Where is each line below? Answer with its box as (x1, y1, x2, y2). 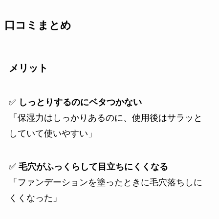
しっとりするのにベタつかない (18, 97, 142, 107)
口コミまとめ (4, 20, 71, 32)
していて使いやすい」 (8, 128, 97, 138)
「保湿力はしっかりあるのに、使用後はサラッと (8, 112, 202, 123)
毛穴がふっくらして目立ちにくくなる (18, 161, 168, 172)
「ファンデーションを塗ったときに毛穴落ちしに (8, 177, 202, 187)
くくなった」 (8, 193, 62, 203)
